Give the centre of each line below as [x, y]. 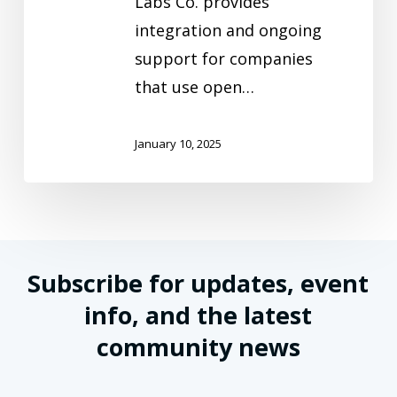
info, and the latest [198, 315]
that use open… [194, 87]
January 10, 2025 [178, 144]
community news [198, 347]
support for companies [223, 58]
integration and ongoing [228, 30]
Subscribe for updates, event [198, 283]
